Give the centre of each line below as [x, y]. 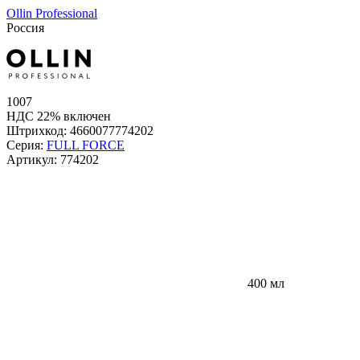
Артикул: [33, 160]
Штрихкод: [38, 131]
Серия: [27, 145]
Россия [25, 28]
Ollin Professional [52, 14]
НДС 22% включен [59, 117]
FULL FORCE [86, 145]
